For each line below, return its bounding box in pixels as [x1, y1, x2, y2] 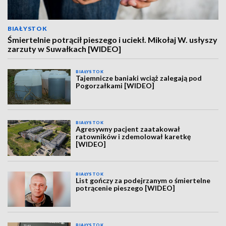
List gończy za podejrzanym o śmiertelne [76, 176, 211, 185]
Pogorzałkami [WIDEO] [76, 81, 155, 90]
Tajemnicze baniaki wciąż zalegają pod [76, 74, 202, 82]
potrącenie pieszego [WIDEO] [76, 183, 176, 192]
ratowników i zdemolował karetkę [76, 132, 191, 141]
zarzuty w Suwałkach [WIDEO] [8, 44, 121, 53]
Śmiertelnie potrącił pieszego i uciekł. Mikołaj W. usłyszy [8, 35, 217, 44]
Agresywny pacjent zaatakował [76, 125, 181, 134]
